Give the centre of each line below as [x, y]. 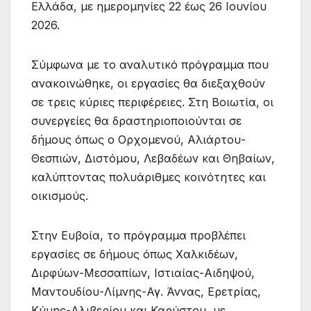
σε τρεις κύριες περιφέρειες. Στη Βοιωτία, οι [152, 102]
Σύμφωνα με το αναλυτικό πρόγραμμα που [150, 65]
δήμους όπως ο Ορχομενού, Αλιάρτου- [138, 140]
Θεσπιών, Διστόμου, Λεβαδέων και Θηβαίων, [153, 159]
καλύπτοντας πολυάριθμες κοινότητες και [149, 177]
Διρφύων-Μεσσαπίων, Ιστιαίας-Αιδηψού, [143, 273]
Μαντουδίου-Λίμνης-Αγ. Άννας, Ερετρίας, [146, 292]
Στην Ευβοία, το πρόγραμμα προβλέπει [138, 236]
